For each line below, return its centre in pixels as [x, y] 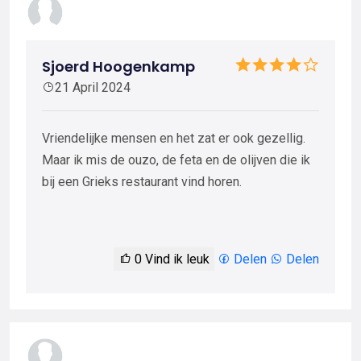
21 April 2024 [93, 88]
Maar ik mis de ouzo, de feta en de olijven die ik [176, 160]
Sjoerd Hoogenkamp [118, 67]
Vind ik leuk [176, 259]
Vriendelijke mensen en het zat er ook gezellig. [174, 139]
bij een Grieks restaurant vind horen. [142, 182]
